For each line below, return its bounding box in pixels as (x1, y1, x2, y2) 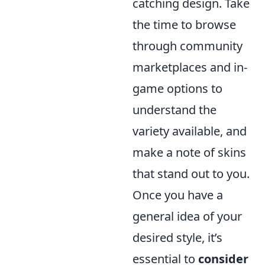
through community (132, 38, 243, 54)
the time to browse (132, 17, 236, 33)
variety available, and (132, 123, 247, 139)
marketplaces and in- (132, 59, 247, 75)
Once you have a (132, 187, 223, 203)
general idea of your (132, 208, 242, 224)
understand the (132, 102, 216, 118)
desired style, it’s (132, 230, 222, 245)
